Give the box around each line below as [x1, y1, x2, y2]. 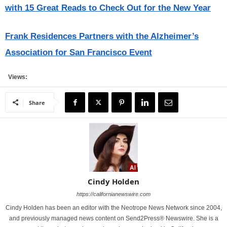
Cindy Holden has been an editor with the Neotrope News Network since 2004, [5, 204, 222, 211]
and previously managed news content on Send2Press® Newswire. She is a [9, 215, 218, 222]
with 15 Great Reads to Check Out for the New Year [5, 3, 211, 13]
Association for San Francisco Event [5, 48, 152, 57]
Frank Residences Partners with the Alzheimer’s [5, 31, 199, 41]
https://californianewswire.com [77, 191, 150, 197]
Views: [5, 73, 27, 81]
